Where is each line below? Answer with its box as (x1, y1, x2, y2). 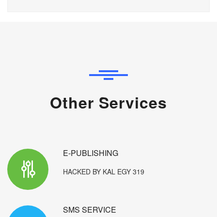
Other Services (50, 91, 167, 114)
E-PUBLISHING (63, 147, 118, 159)
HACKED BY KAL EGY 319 (63, 167, 144, 177)
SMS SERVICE (63, 204, 116, 216)
